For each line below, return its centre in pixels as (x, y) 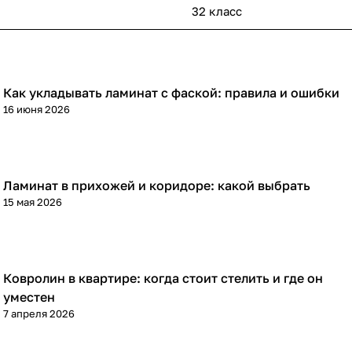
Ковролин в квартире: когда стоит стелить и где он (163, 279)
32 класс (217, 11)
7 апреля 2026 (39, 314)
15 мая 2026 (33, 202)
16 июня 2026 (37, 110)
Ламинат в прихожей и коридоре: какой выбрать (157, 186)
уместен (29, 297)
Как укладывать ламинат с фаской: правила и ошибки (171, 93)
